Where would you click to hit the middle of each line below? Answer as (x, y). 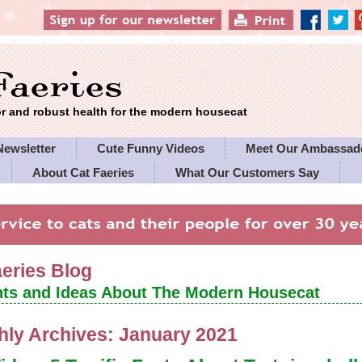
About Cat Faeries (84, 173)
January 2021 (179, 335)
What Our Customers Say (248, 173)
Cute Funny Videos (151, 148)
